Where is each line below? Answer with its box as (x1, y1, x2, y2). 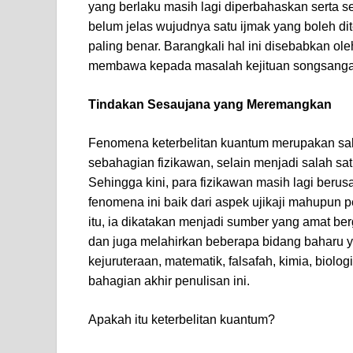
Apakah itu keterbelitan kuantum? (88, 313, 278, 327)
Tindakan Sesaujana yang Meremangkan (88, 98, 332, 112)
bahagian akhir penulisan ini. (88, 274, 250, 288)
